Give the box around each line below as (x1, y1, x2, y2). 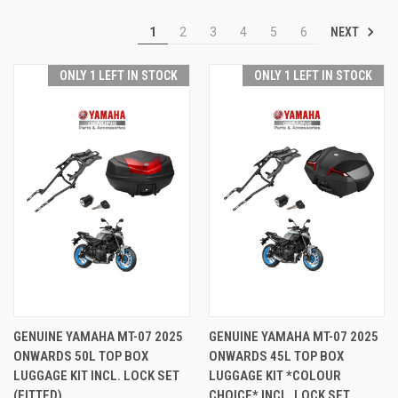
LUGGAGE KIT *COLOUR (208, 367, 341, 384)
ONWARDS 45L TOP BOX (208, 347, 344, 364)
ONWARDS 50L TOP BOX (13, 347, 148, 364)
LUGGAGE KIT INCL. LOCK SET (13, 367, 179, 384)
